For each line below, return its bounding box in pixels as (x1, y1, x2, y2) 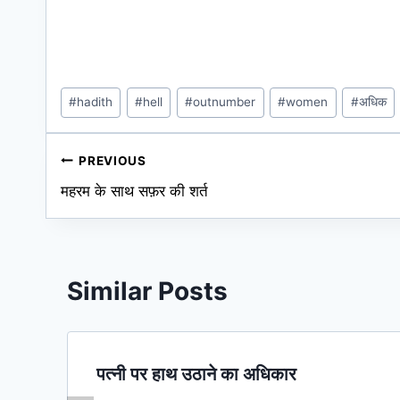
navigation (60, 187, 187, 219)
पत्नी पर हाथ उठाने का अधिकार (96, 362, 296, 385)
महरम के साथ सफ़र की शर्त (61, 182, 208, 201)
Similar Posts (67, 275, 228, 306)
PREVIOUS (79, 153, 146, 168)
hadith (77, 95, 113, 110)
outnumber (193, 95, 256, 110)
